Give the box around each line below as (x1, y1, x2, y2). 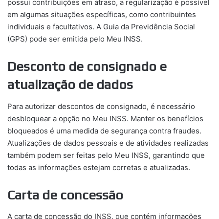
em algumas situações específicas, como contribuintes (7, 10, 196, 20)
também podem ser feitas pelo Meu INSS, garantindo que (7, 150, 205, 160)
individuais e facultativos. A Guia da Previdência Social (7, 22, 195, 32)
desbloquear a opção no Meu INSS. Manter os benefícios (7, 113, 203, 123)
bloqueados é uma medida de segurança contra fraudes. (7, 126, 201, 135)
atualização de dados (7, 77, 133, 92)
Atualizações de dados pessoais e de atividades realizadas (7, 138, 209, 148)
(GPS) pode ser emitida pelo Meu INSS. (7, 34, 143, 44)
